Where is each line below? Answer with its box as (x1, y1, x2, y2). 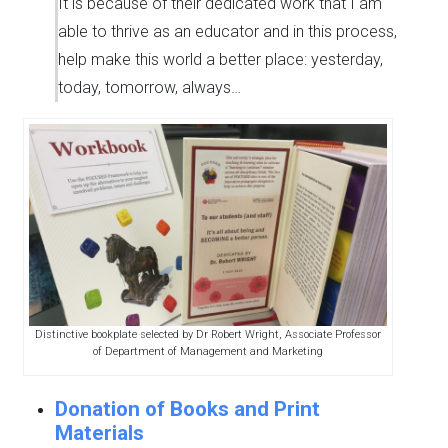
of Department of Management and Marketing (92, 345, 323, 359)
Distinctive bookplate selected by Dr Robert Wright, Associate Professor (34, 328, 381, 342)
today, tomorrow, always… (58, 78, 241, 98)
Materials (55, 421, 144, 446)
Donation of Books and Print (55, 397, 320, 422)
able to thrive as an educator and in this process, (58, 22, 397, 42)
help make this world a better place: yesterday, (58, 50, 383, 70)
